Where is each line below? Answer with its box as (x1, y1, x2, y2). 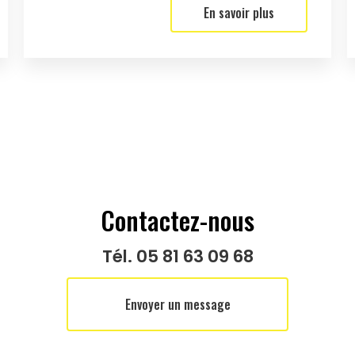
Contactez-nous (101, 200, 254, 239)
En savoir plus (204, 2, 275, 22)
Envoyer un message (124, 294, 231, 314)
